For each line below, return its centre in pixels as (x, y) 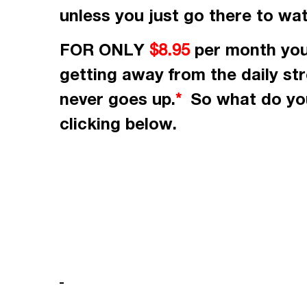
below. (149, 123)
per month (235, 49)
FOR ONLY (105, 49)
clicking (90, 123)
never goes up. (118, 98)
